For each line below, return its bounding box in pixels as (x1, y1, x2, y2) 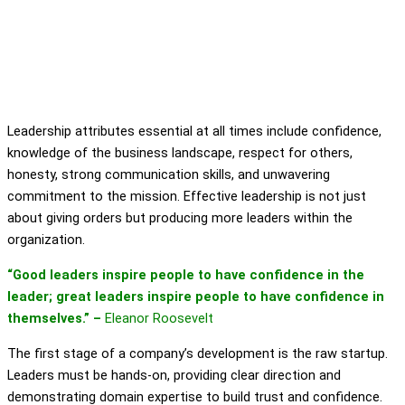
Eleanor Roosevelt (105, 309, 213, 326)
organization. (7, 231, 85, 249)
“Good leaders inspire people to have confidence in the (7, 266, 364, 283)
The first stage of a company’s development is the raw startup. (7, 344, 388, 362)
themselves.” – (7, 309, 105, 326)
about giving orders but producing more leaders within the (7, 210, 353, 227)
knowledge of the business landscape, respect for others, (7, 145, 353, 162)
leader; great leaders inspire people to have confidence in (7, 287, 384, 305)
